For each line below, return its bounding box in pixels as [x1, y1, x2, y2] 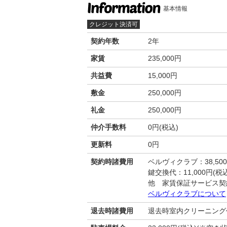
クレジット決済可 [89, 20, 138, 28]
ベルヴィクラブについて [148, 189, 226, 198]
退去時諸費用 [91, 206, 133, 215]
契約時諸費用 [91, 157, 133, 166]
